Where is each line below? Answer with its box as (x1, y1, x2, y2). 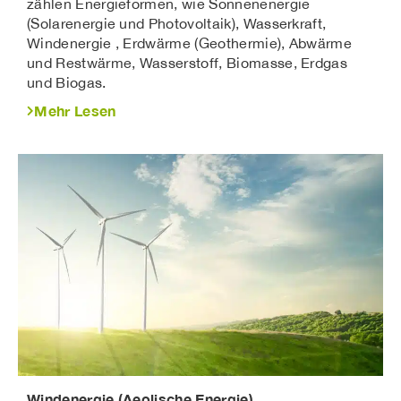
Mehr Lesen (34, 102, 116, 120)
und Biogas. (27, 74, 107, 91)
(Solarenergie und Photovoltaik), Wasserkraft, (27, 15, 327, 32)
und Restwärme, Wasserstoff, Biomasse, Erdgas (27, 55, 348, 72)
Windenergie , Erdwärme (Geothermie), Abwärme (27, 35, 353, 52)
